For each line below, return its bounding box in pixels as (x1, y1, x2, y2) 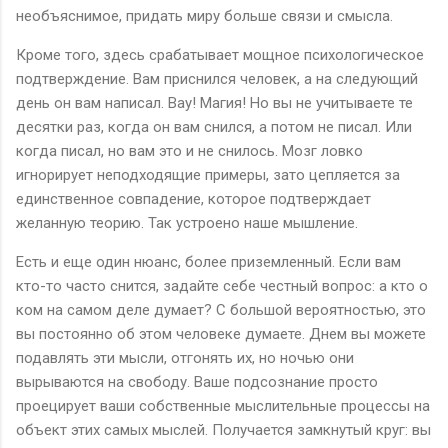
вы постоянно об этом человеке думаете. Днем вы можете (16, 324, 426, 343)
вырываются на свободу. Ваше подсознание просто (16, 372, 378, 391)
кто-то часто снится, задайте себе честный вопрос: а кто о (16, 276, 428, 295)
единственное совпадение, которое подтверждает (16, 189, 371, 208)
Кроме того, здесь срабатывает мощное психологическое (16, 45, 424, 64)
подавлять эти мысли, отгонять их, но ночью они (16, 348, 354, 367)
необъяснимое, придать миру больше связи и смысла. (16, 6, 393, 25)
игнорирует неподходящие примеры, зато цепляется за (16, 165, 400, 184)
